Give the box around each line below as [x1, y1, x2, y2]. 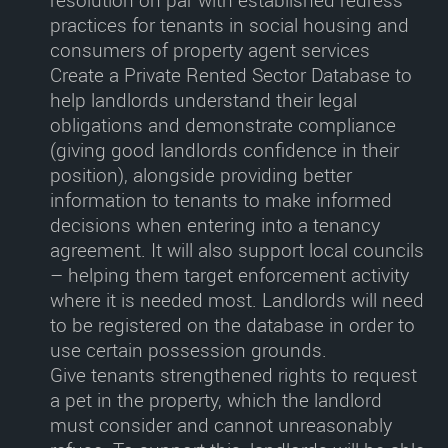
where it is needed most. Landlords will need [50, 287, 424, 313]
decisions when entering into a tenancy [50, 212, 380, 238]
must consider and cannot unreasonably [50, 412, 392, 438]
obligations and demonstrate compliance [50, 112, 396, 138]
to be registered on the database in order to [50, 312, 415, 338]
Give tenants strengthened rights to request [50, 362, 417, 388]
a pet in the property [50, 387, 218, 413]
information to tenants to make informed [50, 187, 392, 213]
